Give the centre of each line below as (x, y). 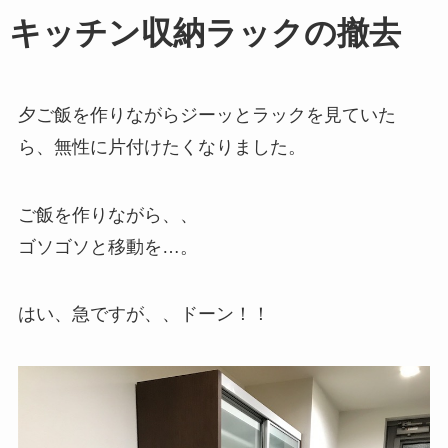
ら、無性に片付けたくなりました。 (161, 146)
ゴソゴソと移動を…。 (107, 246)
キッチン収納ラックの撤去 (204, 32)
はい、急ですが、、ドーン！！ (143, 314)
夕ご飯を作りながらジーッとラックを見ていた (206, 114)
